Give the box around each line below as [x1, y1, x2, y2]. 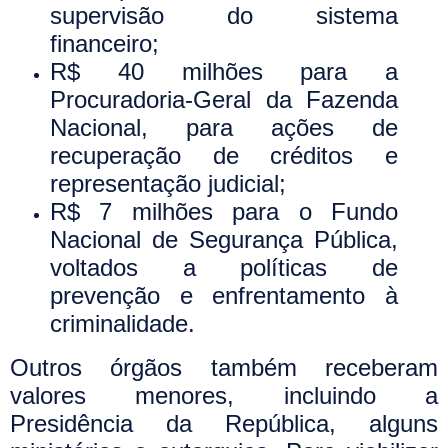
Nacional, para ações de [49, 113, 399, 141]
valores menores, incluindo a [10, 381, 438, 409]
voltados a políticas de [49, 253, 399, 281]
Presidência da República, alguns [10, 409, 438, 437]
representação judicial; [49, 169, 286, 197]
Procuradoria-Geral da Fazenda [49, 85, 399, 113]
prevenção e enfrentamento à [49, 281, 399, 309]
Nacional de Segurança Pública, [49, 225, 399, 253]
